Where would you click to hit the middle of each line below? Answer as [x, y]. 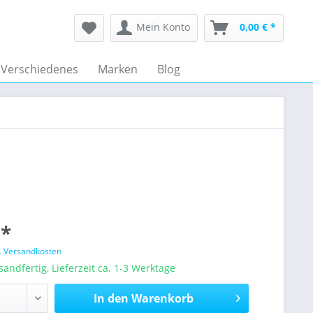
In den [111, 298]
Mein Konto [163, 27]
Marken [118, 69]
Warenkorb [162, 298]
